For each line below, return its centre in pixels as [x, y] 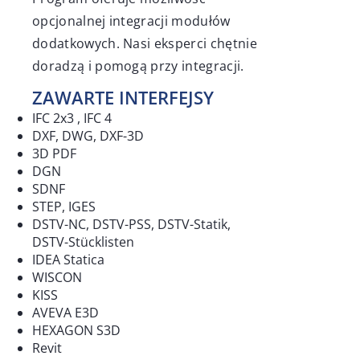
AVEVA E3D [65, 313]
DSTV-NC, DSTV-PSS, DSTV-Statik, [131, 224]
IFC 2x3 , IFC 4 [72, 118]
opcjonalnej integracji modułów [131, 21]
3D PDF [54, 153]
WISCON [57, 277]
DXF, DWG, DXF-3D [88, 136]
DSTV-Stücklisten [83, 242]
